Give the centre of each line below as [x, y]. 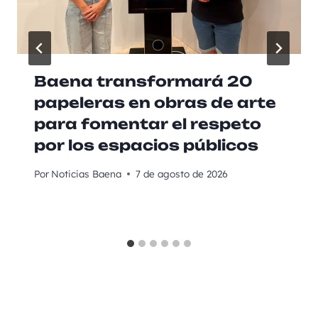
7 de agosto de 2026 [182, 174]
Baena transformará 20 [143, 82]
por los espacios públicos [146, 146]
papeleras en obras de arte [155, 103]
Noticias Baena [87, 174]
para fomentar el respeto [148, 124]
